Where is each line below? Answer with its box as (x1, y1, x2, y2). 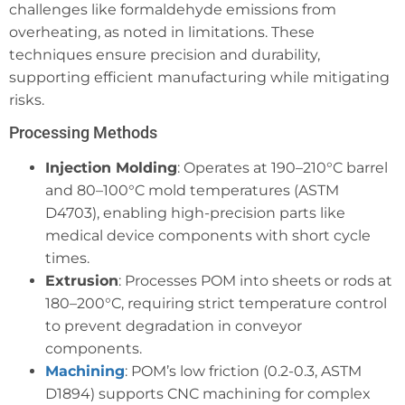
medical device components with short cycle (45, 227, 371, 245)
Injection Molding (45, 159, 177, 177)
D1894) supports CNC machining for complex (45, 385, 371, 403)
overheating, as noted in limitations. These (9, 23, 315, 41)
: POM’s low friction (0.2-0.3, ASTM (125, 363, 362, 381)
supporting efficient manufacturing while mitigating (9, 68, 390, 86)
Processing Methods (9, 123, 157, 143)
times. (45, 250, 89, 268)
